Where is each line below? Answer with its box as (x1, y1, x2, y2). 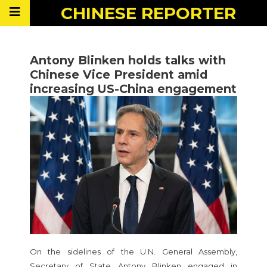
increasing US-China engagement (30, 82, 237, 96)
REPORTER (141, 3, 236, 23)
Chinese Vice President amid (30, 67, 207, 82)
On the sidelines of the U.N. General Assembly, (30, 246, 237, 256)
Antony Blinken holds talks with (30, 53, 226, 67)
